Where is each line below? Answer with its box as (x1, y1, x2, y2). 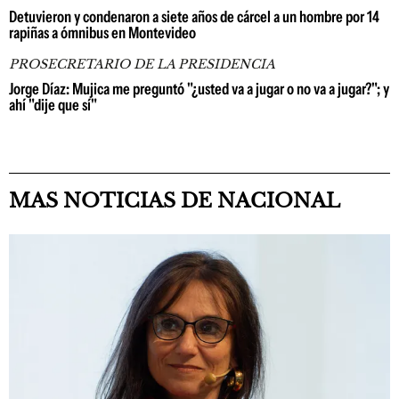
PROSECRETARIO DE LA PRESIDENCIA (9, 55, 275, 72)
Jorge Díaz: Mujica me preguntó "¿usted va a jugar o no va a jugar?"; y (9, 78, 389, 99)
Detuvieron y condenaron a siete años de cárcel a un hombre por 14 (9, 6, 379, 27)
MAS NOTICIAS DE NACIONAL (9, 188, 340, 213)
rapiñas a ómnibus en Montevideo (9, 22, 196, 43)
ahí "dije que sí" (9, 94, 97, 115)
